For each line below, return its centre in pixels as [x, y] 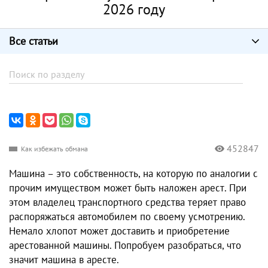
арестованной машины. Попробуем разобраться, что [125, 245]
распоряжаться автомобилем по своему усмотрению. [127, 217]
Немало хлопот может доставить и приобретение [119, 231]
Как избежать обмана [54, 148]
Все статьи [33, 41]
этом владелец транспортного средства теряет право [127, 202]
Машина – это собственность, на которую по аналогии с [133, 173]
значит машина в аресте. [64, 260]
